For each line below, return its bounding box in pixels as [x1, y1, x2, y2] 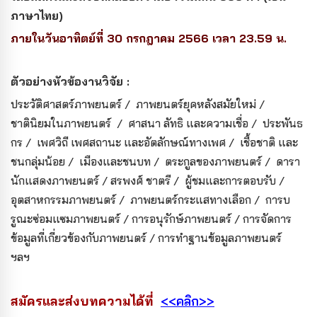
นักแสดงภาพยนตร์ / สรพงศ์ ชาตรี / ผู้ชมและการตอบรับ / [11, 173, 287, 188]
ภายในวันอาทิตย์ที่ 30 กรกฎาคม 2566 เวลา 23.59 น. [11, 30, 287, 45]
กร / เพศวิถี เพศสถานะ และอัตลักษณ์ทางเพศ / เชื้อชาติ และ [11, 134, 298, 149]
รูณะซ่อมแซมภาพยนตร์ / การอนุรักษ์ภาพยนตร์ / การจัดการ [11, 211, 292, 226]
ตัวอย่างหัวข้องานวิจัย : [11, 74, 129, 88]
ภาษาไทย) [11, 8, 67, 23]
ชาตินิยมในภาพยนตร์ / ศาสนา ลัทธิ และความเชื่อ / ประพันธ [11, 115, 303, 130]
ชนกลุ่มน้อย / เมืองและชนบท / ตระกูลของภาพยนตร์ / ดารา [11, 154, 300, 168]
